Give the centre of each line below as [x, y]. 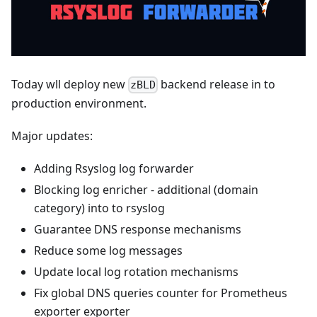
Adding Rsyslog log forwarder [114, 169]
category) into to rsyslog [99, 208]
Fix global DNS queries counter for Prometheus [161, 293]
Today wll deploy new [70, 84]
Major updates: [52, 136]
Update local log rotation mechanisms [136, 272]
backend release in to [217, 84]
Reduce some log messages [108, 251]
